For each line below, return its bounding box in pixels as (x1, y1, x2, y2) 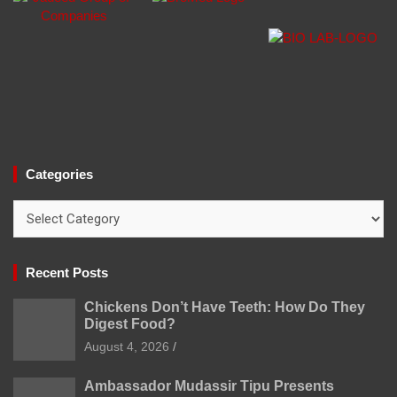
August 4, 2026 (84, 339, 169, 354)
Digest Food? (84, 316, 175, 331)
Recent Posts (26, 265, 108, 280)
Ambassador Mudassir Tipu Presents (84, 378, 334, 393)
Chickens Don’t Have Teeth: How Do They (84, 300, 365, 315)
